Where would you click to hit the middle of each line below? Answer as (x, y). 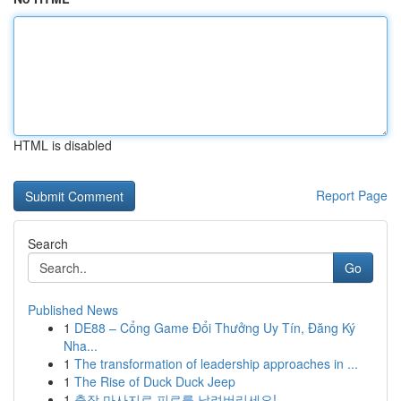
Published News (73, 310)
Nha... (81, 346)
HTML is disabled (63, 145)
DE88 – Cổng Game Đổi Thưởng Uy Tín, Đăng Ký (215, 328)
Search (48, 243)
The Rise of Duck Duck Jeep (155, 381)
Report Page (352, 195)
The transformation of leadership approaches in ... (216, 363)
